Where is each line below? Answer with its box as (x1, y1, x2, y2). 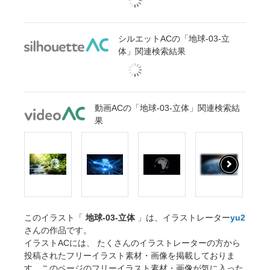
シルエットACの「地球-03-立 (118, 34, 230, 44)
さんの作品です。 (24, 225, 92, 236)
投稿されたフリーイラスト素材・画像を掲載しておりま (24, 251, 235, 261)
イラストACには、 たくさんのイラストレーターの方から (24, 238, 240, 248)
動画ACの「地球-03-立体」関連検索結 (95, 103, 240, 113)
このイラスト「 (24, 213, 86, 223)
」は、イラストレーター (135, 213, 230, 223)
